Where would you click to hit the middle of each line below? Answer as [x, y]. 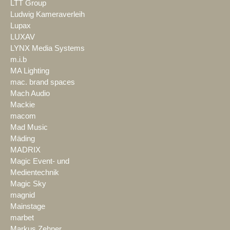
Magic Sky [28, 184]
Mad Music [29, 128]
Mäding [23, 139]
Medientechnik [35, 173]
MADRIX [25, 150]
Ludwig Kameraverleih [47, 15]
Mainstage [28, 207]
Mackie [23, 105]
